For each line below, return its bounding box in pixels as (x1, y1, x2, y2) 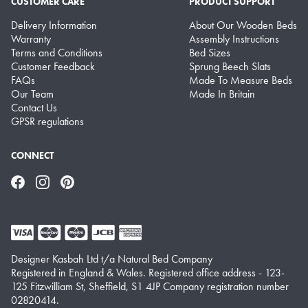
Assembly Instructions (189, 32, 279, 47)
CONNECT (11, 149, 54, 162)
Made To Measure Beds (189, 73, 292, 88)
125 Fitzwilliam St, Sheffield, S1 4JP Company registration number (11, 279, 289, 294)
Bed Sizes (189, 45, 230, 60)
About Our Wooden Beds (189, 18, 297, 33)
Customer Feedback (11, 59, 95, 74)
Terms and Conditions (11, 45, 102, 60)
